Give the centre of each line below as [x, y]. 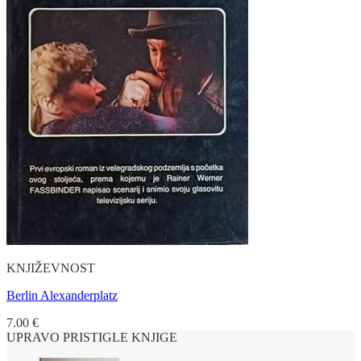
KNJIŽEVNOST [51, 268]
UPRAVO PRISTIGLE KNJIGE [92, 337]
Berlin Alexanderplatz [62, 295]
